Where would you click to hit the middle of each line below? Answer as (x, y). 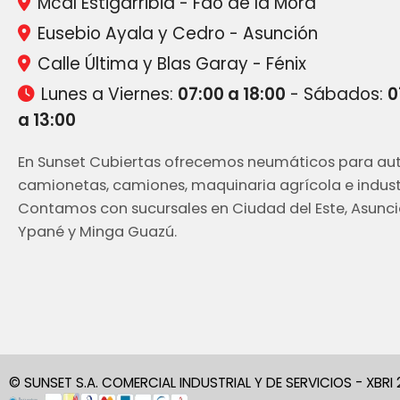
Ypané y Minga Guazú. (97, 232)
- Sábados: (337, 95)
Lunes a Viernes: (107, 95)
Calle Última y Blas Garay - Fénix (172, 64)
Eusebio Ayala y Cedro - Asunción (178, 34)
